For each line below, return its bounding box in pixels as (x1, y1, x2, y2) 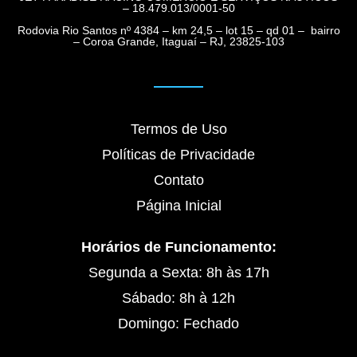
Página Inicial (135, 198, 222, 214)
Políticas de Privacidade (102, 147, 255, 163)
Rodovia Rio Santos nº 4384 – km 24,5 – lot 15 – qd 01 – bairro (17, 24, 340, 37)
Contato (153, 172, 204, 189)
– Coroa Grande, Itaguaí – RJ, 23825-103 (73, 35, 284, 49)
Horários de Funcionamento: (80, 239, 277, 256)
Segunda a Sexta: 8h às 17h (88, 265, 269, 281)
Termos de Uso (130, 121, 227, 138)
